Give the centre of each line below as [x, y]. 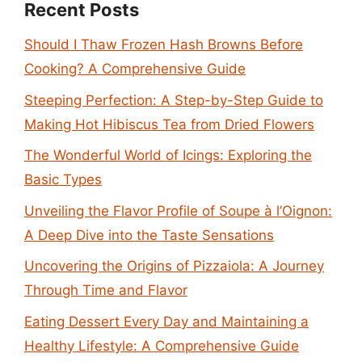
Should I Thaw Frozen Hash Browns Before [164, 44]
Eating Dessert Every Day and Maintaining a [166, 321]
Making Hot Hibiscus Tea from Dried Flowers [169, 124]
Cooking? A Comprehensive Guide [135, 69]
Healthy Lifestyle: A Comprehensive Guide [162, 345]
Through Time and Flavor [106, 290]
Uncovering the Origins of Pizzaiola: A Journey [174, 266]
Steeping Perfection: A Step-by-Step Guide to [174, 100]
